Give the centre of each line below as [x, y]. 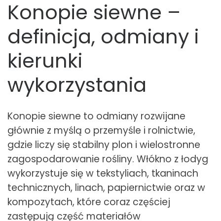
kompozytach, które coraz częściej [89, 202]
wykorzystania [77, 85]
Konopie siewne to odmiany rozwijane [96, 116]
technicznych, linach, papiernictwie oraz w [106, 188]
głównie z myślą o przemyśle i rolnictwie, [101, 131]
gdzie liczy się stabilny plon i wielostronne [104, 145]
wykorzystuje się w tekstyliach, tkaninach [103, 174]
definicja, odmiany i [103, 37]
